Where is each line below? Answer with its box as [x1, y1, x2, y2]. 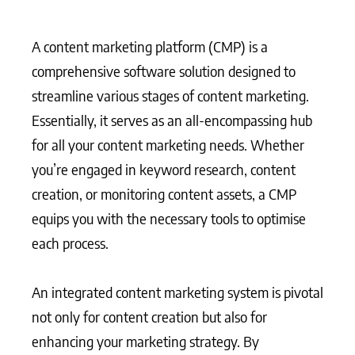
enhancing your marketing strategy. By [32, 332, 259, 351]
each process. [32, 233, 109, 252]
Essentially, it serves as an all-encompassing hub [32, 110, 312, 129]
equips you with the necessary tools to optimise [32, 208, 306, 227]
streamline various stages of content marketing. [32, 86, 309, 105]
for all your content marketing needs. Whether [32, 135, 304, 154]
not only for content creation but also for [32, 307, 267, 326]
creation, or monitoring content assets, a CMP [32, 184, 296, 203]
